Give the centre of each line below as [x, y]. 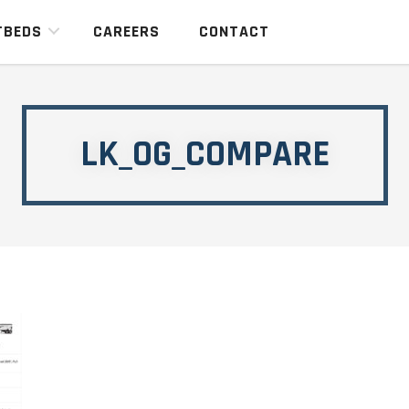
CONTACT [235, 31]
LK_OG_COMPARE [204, 155]
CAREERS [127, 31]
